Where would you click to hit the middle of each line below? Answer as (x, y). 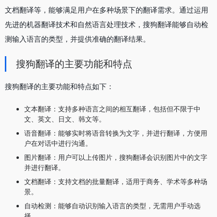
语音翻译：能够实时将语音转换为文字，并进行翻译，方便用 (116, 133)
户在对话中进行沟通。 (58, 143)
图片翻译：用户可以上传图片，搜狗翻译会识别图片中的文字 (116, 157)
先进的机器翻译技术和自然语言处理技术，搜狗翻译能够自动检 (107, 24)
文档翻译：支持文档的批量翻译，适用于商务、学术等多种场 (116, 181)
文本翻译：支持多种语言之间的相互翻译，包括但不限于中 (112, 108)
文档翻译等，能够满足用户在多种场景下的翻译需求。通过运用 (107, 10)
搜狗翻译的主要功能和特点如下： (59, 86)
